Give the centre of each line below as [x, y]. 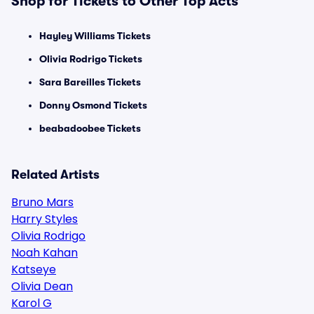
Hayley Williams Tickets [95, 36]
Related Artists [55, 175]
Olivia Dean [42, 286]
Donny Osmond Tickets [93, 105]
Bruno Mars [42, 202]
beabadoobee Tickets [90, 128]
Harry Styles [45, 219]
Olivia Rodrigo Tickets [91, 59]
